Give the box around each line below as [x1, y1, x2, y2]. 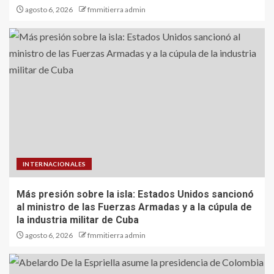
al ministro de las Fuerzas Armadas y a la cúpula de [17, 201, 252, 213]
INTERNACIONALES [23, 160, 86, 168]
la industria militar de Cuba [17, 214, 139, 226]
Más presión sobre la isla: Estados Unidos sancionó [17, 188, 254, 201]
